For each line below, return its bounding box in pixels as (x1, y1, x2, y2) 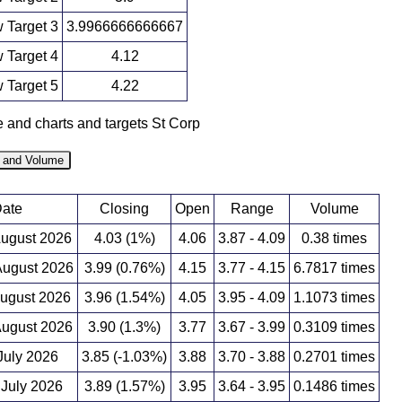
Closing (100, 201, 149, 217)
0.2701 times (293, 349, 375, 365)
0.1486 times (293, 379, 375, 395)
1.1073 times (293, 290, 375, 306)
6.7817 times (293, 260, 375, 276)
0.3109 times (293, 319, 375, 336)
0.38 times (301, 231, 367, 247)
